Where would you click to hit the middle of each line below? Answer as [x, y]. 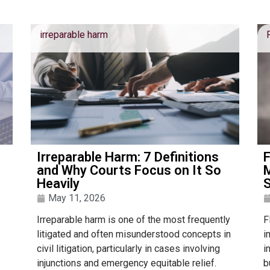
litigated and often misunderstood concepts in [133, 234]
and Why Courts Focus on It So [129, 171]
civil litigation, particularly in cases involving [128, 249]
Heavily [58, 184]
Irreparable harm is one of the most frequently [133, 220]
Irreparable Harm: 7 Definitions [127, 157]
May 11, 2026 [77, 198]
